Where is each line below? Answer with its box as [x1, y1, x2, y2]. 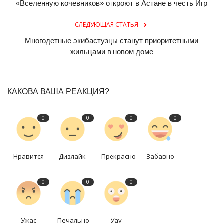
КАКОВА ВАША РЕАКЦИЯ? [7, 87, 109, 96]
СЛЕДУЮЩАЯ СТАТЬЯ [75, 20, 138, 29]
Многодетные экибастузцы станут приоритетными [25, 36, 198, 45]
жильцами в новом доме [70, 47, 153, 56]
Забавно [146, 151, 174, 161]
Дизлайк [59, 151, 86, 161]
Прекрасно [101, 151, 136, 161]
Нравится [13, 151, 44, 161]
